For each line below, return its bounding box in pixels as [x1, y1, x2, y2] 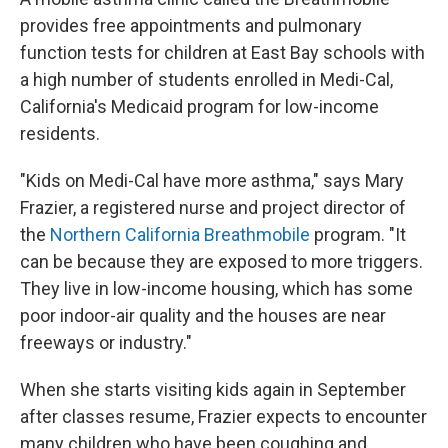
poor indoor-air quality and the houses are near [20, 305, 386, 327]
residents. [20, 123, 100, 145]
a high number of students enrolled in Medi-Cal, [20, 69, 393, 91]
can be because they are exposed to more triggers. [20, 251, 423, 273]
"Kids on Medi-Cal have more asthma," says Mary [20, 170, 404, 192]
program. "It [310, 224, 406, 246]
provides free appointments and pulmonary [20, 15, 362, 37]
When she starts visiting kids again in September [20, 379, 406, 401]
